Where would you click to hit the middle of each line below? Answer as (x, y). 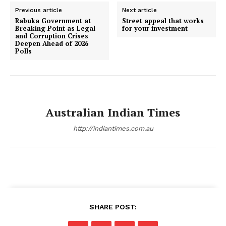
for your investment (155, 28)
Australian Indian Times (113, 112)
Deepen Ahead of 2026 (52, 43)
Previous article (39, 10)
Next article (140, 10)
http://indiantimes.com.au (113, 128)
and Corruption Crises (52, 36)
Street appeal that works (163, 20)
